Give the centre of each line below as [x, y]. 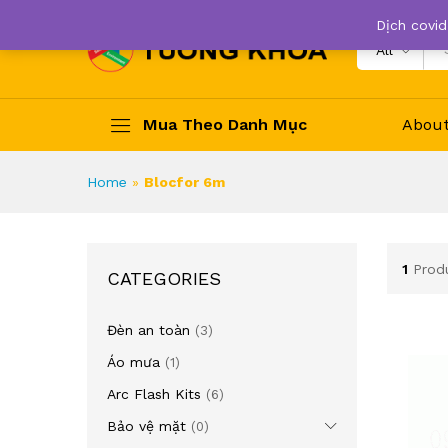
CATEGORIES [164, 278]
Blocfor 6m [184, 182]
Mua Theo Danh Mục [225, 124]
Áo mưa [133, 362]
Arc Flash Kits [154, 394]
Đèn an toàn [148, 330]
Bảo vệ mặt [146, 426]
